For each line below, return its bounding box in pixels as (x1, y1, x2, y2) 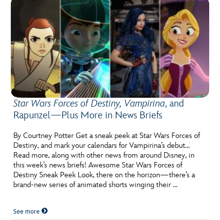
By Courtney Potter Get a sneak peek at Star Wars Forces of (13, 131, 200, 140)
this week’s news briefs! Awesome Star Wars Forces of (13, 160, 183, 170)
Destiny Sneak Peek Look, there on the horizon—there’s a (13, 170, 195, 180)
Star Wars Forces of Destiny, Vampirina (13, 97, 165, 110)
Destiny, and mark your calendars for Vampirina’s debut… (13, 140, 190, 150)
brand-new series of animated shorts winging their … (13, 180, 178, 190)
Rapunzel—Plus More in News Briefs (13, 109, 163, 121)
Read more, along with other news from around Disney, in (13, 150, 195, 160)
